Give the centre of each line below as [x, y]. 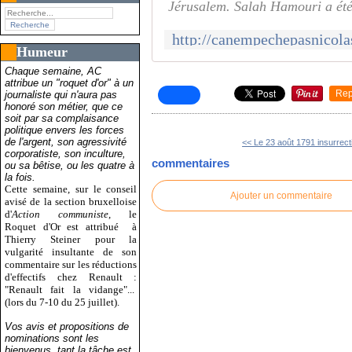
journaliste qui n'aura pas [61, 94]
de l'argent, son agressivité [66, 141]
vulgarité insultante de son [71, 251]
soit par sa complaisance [62, 118]
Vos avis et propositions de [67, 326]
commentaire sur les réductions [71, 264]
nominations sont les [52, 338]
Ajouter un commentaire [282, 195]
